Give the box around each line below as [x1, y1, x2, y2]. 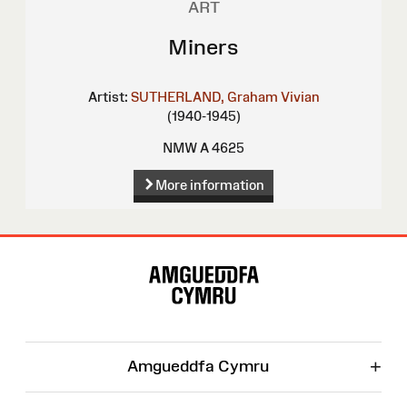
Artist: [87, 88, 128, 104]
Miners [168, 34, 239, 59]
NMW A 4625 [163, 139, 244, 155]
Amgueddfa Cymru [126, 356, 269, 375]
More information [154, 176, 264, 193]
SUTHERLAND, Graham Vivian [130, 88, 320, 104]
